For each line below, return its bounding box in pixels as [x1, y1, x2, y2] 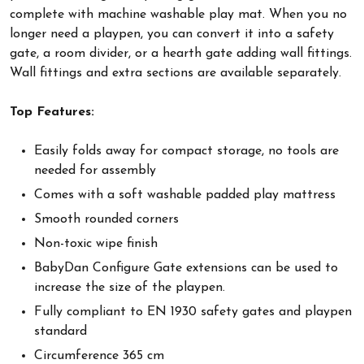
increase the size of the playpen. [34, 280, 225, 294]
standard [34, 324, 87, 338]
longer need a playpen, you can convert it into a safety [10, 27, 334, 41]
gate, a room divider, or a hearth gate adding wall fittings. [10, 46, 352, 60]
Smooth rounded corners [34, 212, 179, 226]
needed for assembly [34, 163, 156, 177]
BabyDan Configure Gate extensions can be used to [34, 261, 338, 275]
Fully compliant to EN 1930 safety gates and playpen [34, 305, 352, 318]
